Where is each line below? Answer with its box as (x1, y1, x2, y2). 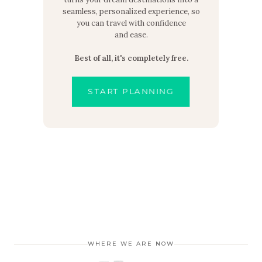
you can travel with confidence (76, 18, 186, 29)
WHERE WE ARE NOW (88, 240, 174, 248)
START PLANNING (89, 87, 173, 96)
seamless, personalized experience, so (62, 6, 200, 17)
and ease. (114, 30, 148, 40)
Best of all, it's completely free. (74, 53, 188, 64)
